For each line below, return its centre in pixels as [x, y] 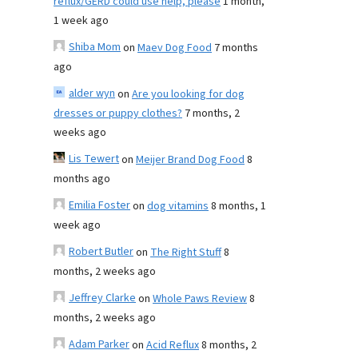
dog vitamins [178, 206]
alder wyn [92, 93]
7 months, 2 [212, 113]
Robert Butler [101, 252]
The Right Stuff [186, 253]
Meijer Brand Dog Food [190, 160]
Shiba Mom [95, 47]
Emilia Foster [99, 205]
